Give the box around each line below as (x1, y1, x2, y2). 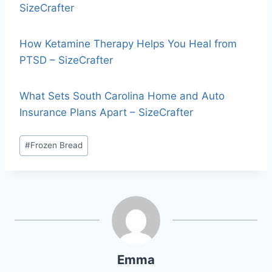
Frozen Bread (30, 140, 83, 151)
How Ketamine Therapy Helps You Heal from (19, 38, 237, 50)
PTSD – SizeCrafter (19, 54, 113, 67)
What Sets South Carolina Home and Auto (19, 90, 225, 103)
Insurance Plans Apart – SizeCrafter (19, 106, 193, 119)
